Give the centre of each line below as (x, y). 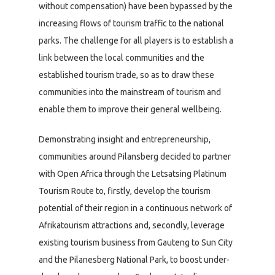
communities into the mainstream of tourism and (130, 92)
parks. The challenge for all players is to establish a (136, 40)
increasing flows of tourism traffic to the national (131, 23)
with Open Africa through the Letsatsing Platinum (133, 173)
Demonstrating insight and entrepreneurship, (125, 139)
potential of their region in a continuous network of (135, 208)
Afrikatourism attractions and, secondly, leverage (132, 225)
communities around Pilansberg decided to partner (135, 156)
